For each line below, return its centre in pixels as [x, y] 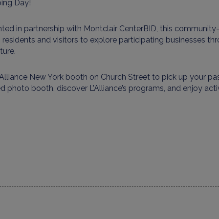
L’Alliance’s [108, 88]
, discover [71, 88]
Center [131, 29]
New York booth [57, 77]
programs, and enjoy [165, 88]
